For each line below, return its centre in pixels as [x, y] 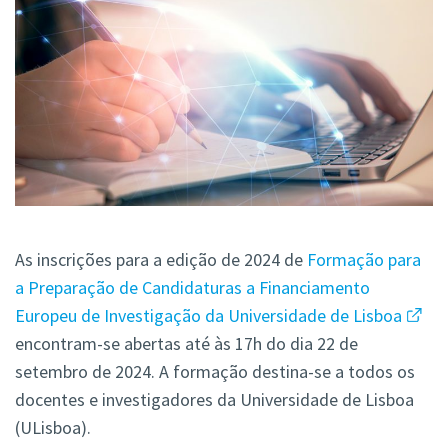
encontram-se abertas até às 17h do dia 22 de [186, 344]
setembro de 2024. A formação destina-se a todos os [215, 372]
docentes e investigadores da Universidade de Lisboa [214, 400]
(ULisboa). [53, 428]
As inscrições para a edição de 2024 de [161, 260]
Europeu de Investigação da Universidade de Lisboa [208, 316]
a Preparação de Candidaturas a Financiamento [192, 288]
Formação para [364, 260]
